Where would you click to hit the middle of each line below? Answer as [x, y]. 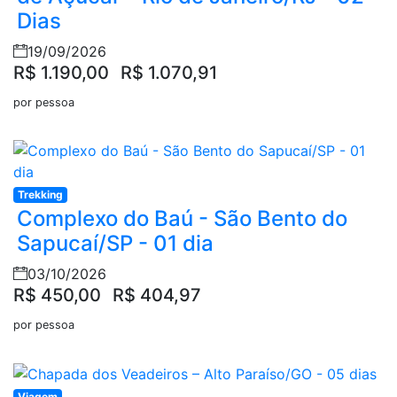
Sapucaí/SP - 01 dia [115, 243]
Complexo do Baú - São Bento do [182, 218]
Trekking [40, 194]
